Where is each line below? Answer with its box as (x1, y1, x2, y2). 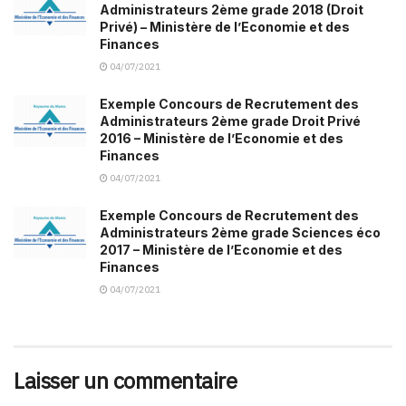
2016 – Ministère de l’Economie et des (100, 130, 343, 146)
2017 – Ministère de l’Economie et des (100, 241, 343, 257)
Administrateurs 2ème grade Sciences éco (100, 224, 381, 240)
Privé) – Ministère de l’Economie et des (100, 18, 350, 34)
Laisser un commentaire (14, 365, 237, 395)
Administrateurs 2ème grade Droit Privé (100, 112, 361, 129)
